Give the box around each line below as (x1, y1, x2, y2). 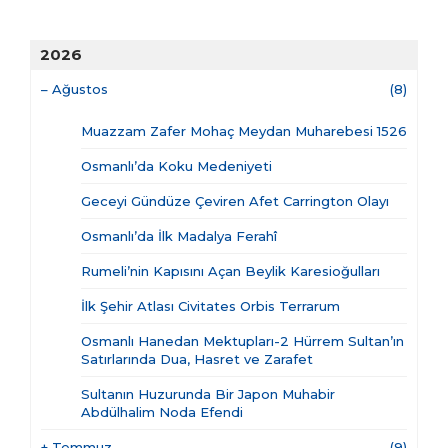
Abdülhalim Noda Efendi (81, 404, 243, 421)
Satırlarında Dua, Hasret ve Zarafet (81, 351, 313, 368)
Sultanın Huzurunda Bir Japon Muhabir (81, 386, 335, 403)
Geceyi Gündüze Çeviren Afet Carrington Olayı (81, 193, 389, 210)
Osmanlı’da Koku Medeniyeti (81, 158, 272, 175)
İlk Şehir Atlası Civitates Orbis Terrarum (81, 298, 340, 315)
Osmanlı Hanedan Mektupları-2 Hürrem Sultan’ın (81, 333, 404, 350)
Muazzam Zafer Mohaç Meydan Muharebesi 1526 (81, 123, 407, 140)
